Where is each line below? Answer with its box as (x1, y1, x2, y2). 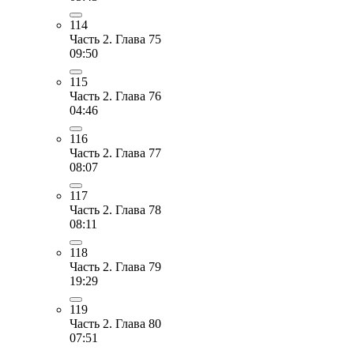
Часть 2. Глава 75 (70, 32, 161, 46)
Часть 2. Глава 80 (70, 316, 161, 330)
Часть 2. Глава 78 (70, 202, 161, 217)
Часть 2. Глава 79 (70, 259, 161, 273)
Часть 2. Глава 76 (70, 88, 161, 103)
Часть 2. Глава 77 (70, 145, 161, 160)
